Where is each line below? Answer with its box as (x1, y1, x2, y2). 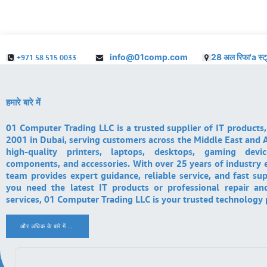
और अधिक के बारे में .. (20, 222, 73, 229)
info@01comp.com (104, 52, 202, 62)
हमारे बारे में (6, 97, 41, 107)
